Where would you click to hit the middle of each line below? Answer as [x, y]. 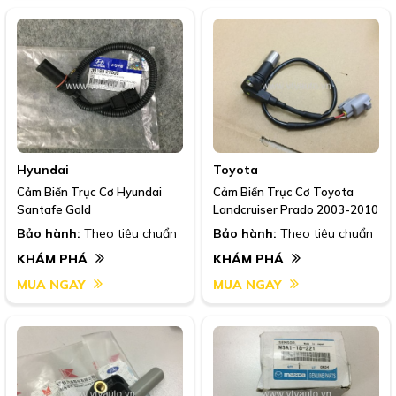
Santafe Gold [54, 210]
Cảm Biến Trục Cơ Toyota [283, 192]
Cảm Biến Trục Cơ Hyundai [89, 192]
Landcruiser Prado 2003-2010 [296, 210]
